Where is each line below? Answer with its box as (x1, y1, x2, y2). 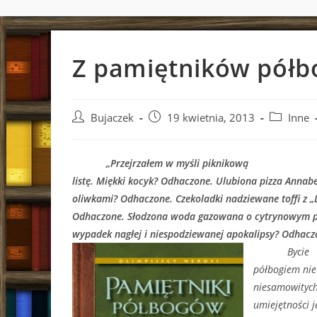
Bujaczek (91, 111, 134, 125)
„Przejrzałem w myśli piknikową (72, 156, 248, 170)
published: (148, 125, 199, 139)
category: (269, 125, 312, 139)
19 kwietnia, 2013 (167, 111, 255, 125)
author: (71, 125, 106, 139)
